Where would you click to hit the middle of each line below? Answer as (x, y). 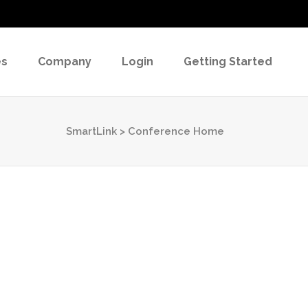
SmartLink (91, 132)
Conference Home (176, 132)
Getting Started (228, 62)
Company (65, 62)
